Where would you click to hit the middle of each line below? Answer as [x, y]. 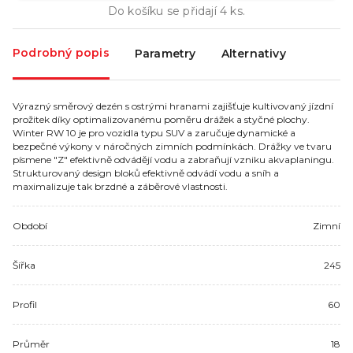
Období [30, 225]
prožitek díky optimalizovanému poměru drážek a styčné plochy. [161, 119]
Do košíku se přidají [164, 11]
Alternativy [253, 54]
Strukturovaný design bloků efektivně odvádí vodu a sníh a [146, 173]
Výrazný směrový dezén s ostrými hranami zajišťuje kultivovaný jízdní [173, 106]
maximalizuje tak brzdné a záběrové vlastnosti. [120, 186]
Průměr [31, 344]
